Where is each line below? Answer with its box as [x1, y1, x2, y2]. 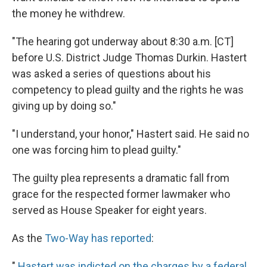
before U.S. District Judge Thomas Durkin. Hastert [12, 51, 247, 64]
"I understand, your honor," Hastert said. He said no [12, 128, 249, 140]
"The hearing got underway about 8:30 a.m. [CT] [12, 35, 234, 48]
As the [12, 232, 45, 244]
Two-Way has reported [45, 232, 151, 244]
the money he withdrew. [12, 7, 125, 20]
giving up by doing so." [12, 100, 116, 112]
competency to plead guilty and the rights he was [12, 83, 244, 96]
